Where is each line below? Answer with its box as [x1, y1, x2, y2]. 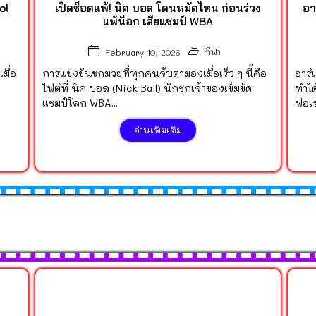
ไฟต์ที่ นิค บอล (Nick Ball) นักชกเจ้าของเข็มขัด [42, 81, 252, 95]
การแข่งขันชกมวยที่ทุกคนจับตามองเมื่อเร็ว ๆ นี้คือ [42, 66, 267, 80]
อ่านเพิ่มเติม [133, 124, 182, 136]
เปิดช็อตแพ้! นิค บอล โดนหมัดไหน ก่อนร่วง [54, 1, 261, 16]
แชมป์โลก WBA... [42, 96, 118, 110]
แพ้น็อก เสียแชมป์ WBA [102, 15, 213, 29]
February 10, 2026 [104, 46, 181, 58]
